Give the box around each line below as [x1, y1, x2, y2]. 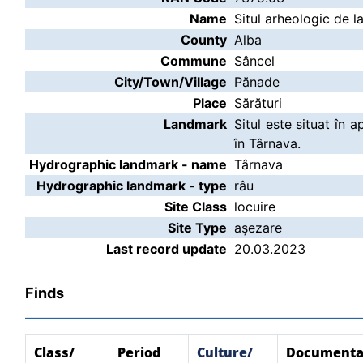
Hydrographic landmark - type [36, 177, 227, 194]
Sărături [234, 95, 282, 111]
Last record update [106, 241, 227, 257]
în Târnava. [234, 135, 301, 152]
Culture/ [197, 344, 253, 361]
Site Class [164, 199, 227, 215]
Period [117, 344, 160, 361]
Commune [160, 53, 227, 69]
